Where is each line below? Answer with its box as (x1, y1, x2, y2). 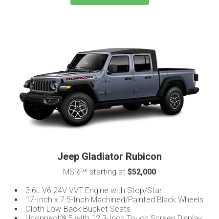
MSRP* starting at (63, 167, 128, 177)
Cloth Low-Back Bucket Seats (25, 204, 131, 214)
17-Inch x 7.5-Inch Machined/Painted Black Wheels (25, 195, 203, 205)
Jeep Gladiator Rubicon (57, 151, 162, 163)
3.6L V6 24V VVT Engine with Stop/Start (25, 186, 165, 196)
